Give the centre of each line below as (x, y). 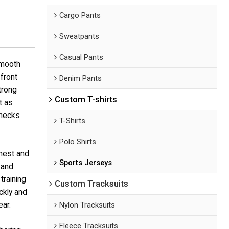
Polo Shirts (78, 141)
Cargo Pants (80, 15)
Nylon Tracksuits (87, 205)
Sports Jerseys (86, 162)
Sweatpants (79, 36)
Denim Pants (81, 78)
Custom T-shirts (86, 99)
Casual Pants (82, 57)
